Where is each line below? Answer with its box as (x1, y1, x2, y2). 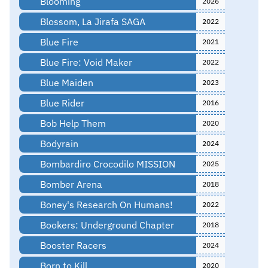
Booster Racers (37, 239, 106, 251)
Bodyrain (37, 137, 78, 150)
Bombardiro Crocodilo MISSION (37, 157, 175, 170)
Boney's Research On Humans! (37, 198, 173, 211)
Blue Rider (37, 96, 84, 109)
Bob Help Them (37, 117, 106, 129)
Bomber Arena (37, 178, 102, 190)
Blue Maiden (37, 76, 93, 89)
